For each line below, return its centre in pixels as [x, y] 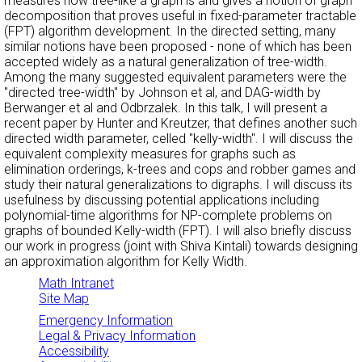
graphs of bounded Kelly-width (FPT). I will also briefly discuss [178, 231]
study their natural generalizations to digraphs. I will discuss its [178, 185]
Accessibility [74, 351]
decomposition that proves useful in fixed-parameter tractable [180, 16]
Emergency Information [106, 321]
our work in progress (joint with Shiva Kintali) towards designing [181, 246]
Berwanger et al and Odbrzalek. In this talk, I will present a [166, 108]
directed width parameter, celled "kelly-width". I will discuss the [179, 139]
